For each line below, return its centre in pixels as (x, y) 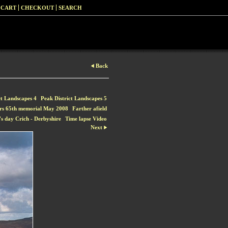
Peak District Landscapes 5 (74, 98)
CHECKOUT (37, 8)
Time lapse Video (86, 119)
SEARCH (70, 8)
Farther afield (90, 108)
